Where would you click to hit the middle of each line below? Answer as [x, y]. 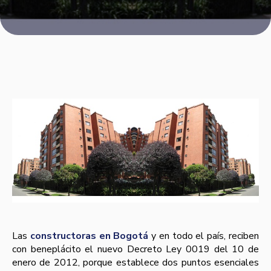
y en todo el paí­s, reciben [204, 236]
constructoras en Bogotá [89, 236]
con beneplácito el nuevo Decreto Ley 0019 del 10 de [135, 249]
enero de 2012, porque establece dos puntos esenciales [135, 263]
